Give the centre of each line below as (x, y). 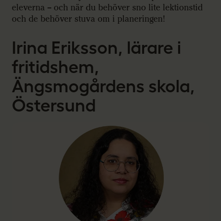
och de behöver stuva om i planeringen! (89, 19)
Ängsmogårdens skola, (103, 86)
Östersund (54, 105)
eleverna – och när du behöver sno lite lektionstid (107, 8)
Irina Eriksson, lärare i (96, 48)
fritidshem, (55, 67)
